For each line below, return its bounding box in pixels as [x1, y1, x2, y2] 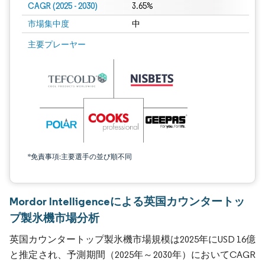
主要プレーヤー [28, 39, 86, 50]
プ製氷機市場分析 [9, 211, 99, 225]
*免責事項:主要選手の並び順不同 [28, 152, 132, 161]
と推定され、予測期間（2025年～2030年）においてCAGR [9, 249, 256, 260]
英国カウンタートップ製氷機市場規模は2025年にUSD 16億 [9, 234, 256, 245]
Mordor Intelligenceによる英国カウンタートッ [9, 194, 245, 208]
